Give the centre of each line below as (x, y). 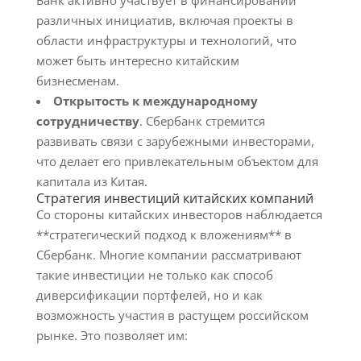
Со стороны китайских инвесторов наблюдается (179, 214)
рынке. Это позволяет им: (112, 335)
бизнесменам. (77, 81)
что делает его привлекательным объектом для (177, 161)
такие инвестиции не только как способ (154, 275)
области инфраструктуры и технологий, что (166, 40)
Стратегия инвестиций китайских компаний (174, 198)
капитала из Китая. (91, 181)
